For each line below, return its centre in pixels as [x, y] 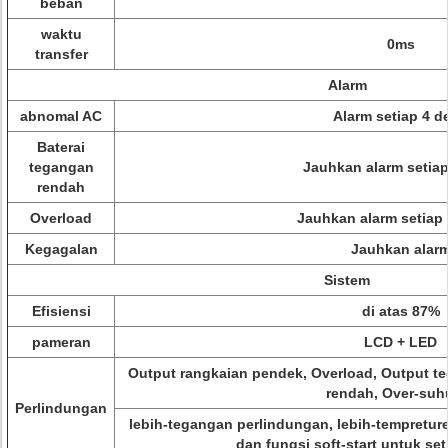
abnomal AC [61, 116]
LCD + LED [400, 342]
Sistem [347, 280]
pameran [61, 342]
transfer [61, 54]
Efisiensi [61, 311]
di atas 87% [400, 311]
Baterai [61, 147]
